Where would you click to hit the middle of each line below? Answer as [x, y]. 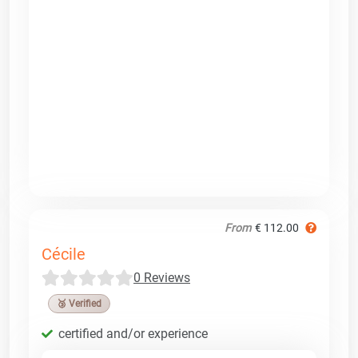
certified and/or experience [133, 333]
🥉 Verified [79, 303]
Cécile [64, 254]
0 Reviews [162, 277]
